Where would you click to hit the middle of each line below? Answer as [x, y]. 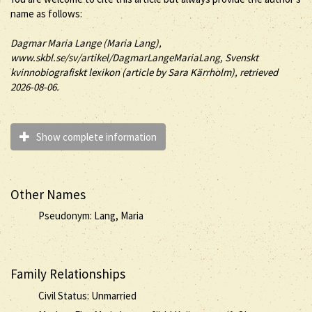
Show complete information [94, 137]
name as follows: [46, 14]
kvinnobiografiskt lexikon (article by [89, 72]
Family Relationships [68, 274]
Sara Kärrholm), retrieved [223, 72]
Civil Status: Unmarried [87, 295]
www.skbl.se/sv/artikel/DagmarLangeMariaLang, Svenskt [134, 57]
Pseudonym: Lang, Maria [91, 216]
